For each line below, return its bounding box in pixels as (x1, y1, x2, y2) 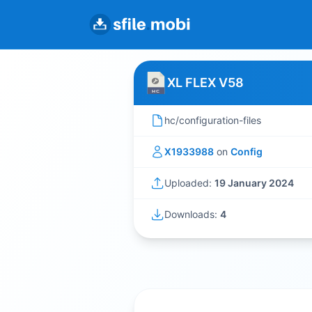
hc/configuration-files (164, 114, 261, 126)
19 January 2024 (214, 177, 294, 189)
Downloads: (164, 208, 220, 220)
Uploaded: (164, 177, 214, 189)
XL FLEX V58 (167, 75, 244, 90)
